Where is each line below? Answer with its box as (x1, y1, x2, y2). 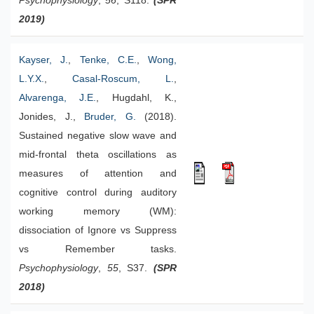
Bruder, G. (84, 111, 136, 122)
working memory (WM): (19, 206, 177, 217)
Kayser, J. (19, 55, 69, 65)
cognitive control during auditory (19, 187, 177, 198)
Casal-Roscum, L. (72, 74, 174, 84)
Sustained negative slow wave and (19, 130, 177, 141)
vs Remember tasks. (19, 244, 177, 254)
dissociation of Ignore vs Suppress (19, 225, 177, 235)
